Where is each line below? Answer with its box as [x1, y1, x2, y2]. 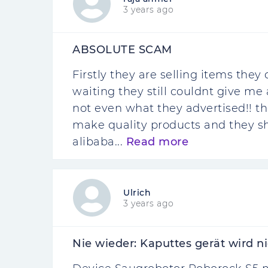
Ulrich [123, 187, 151, 198]
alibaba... [72, 135, 126, 148]
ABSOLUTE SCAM [72, 43, 172, 56]
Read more [126, 135, 188, 148]
